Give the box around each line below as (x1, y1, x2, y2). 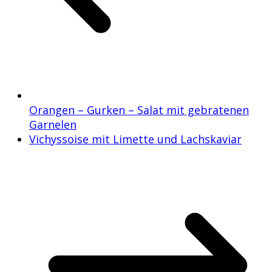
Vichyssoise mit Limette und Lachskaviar (29, 131, 242, 146)
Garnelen (29, 117, 76, 132)
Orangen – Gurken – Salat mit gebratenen (29, 102, 249, 117)
